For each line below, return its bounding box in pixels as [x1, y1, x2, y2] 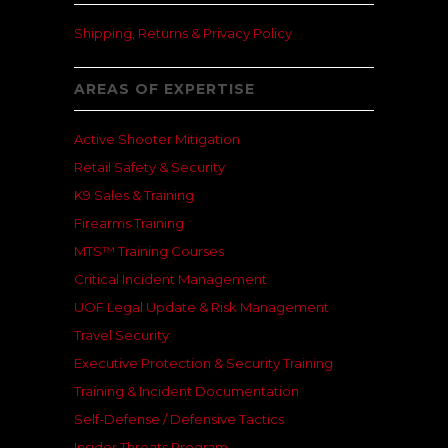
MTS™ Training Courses [74, 242, 224, 259]
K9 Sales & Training [74, 186, 194, 203]
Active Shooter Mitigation [74, 130, 240, 147]
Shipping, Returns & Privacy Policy [74, 24, 292, 41]
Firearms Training [74, 214, 184, 231]
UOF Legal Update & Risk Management [74, 298, 329, 315]
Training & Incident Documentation [74, 382, 299, 399]
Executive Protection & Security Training [74, 354, 333, 371]
